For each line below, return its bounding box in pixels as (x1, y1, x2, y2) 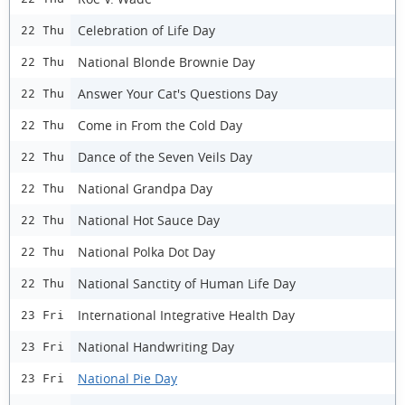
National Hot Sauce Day (78, 211, 220, 229)
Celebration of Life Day (78, 21, 215, 39)
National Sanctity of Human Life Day (78, 274, 296, 292)
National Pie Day (78, 369, 177, 387)
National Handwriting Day (78, 337, 234, 355)
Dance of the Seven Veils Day (78, 147, 252, 165)
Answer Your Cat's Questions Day (78, 84, 278, 102)
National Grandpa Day (78, 179, 212, 197)
